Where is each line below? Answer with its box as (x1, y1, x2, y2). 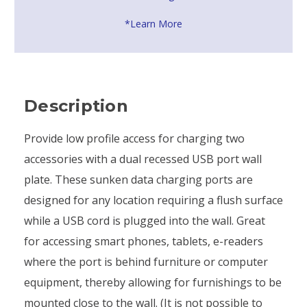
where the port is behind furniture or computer (24, 254, 268, 269)
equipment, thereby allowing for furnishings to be (24, 274, 282, 290)
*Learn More (125, 16, 182, 30)
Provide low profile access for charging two (24, 130, 245, 146)
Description (24, 95, 128, 116)
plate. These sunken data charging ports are (24, 171, 253, 187)
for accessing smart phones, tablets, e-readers (24, 233, 263, 249)
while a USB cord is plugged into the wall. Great (24, 212, 265, 228)
